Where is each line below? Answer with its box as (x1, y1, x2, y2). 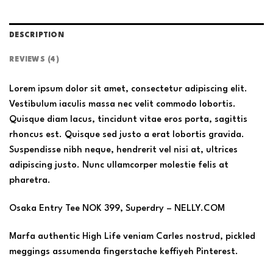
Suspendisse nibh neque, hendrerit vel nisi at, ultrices (9, 146, 238, 155)
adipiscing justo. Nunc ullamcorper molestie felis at (9, 161, 229, 171)
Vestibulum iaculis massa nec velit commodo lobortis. (9, 100, 236, 110)
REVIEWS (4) (9, 56, 59, 64)
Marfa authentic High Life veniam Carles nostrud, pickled (9, 232, 255, 241)
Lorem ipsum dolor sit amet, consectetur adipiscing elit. (9, 85, 247, 94)
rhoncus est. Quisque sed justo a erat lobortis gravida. (9, 130, 244, 140)
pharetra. (9, 176, 51, 186)
